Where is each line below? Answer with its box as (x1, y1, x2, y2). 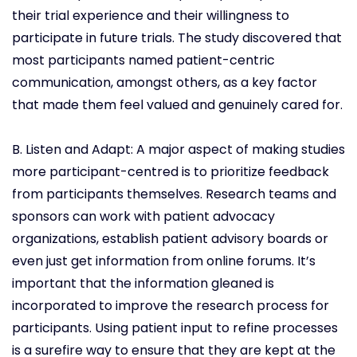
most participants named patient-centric (12, 51, 275, 70)
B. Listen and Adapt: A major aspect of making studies (12, 140, 345, 159)
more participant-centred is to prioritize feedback (12, 163, 329, 182)
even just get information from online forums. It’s (12, 252, 316, 271)
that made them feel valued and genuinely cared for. (12, 96, 343, 115)
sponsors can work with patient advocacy (12, 207, 275, 226)
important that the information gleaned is (12, 274, 274, 293)
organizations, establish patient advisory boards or (12, 229, 328, 249)
